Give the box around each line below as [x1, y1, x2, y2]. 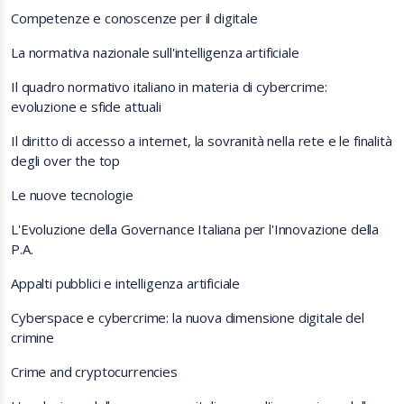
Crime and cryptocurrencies [11, 363, 178, 381]
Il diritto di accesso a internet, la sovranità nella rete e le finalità [11, 132, 392, 150]
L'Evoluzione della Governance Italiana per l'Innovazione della [11, 220, 380, 238]
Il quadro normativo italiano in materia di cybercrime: [11, 78, 327, 96]
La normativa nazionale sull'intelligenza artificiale [11, 43, 299, 61]
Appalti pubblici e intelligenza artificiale [11, 274, 241, 292]
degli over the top [11, 151, 121, 170]
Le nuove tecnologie [11, 186, 133, 204]
